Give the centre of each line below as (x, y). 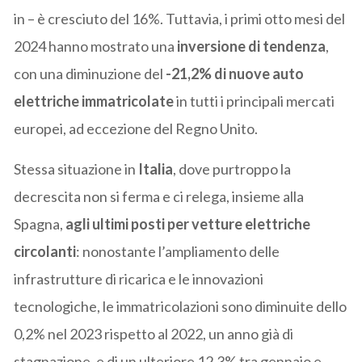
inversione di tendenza (252, 46)
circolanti (45, 251)
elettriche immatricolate (94, 101)
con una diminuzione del (90, 73)
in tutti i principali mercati (255, 101)
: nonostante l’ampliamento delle (178, 251)
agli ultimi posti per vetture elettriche (188, 223)
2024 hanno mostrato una (96, 46)
